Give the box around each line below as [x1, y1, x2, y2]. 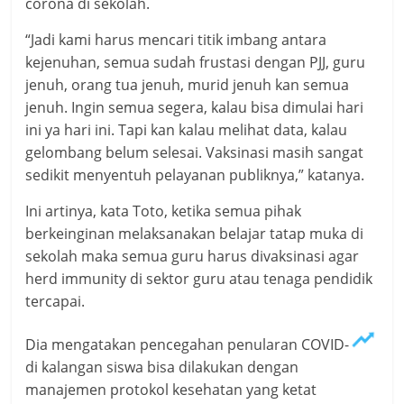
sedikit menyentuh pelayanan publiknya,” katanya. [25, 165, 365, 186]
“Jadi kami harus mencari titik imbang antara [25, 30, 327, 50]
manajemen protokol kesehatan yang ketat [25, 380, 317, 400]
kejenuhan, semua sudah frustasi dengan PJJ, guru [25, 52, 366, 73]
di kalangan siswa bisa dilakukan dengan [25, 357, 299, 378]
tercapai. [25, 291, 86, 312]
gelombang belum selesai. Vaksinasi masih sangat [25, 142, 364, 163]
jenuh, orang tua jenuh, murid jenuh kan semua [25, 75, 350, 96]
